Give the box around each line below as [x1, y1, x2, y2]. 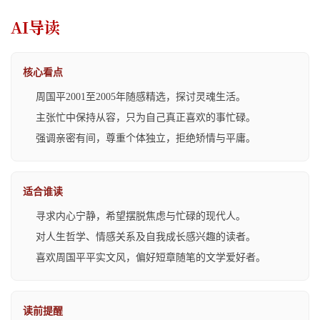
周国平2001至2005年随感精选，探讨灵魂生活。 [36, 91, 246, 102]
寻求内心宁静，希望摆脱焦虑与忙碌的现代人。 [36, 210, 246, 221]
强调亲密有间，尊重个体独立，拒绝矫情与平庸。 [36, 132, 256, 144]
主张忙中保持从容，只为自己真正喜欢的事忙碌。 [36, 111, 256, 123]
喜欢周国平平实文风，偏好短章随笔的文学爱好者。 [36, 251, 266, 263]
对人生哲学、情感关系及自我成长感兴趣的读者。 [36, 231, 256, 242]
